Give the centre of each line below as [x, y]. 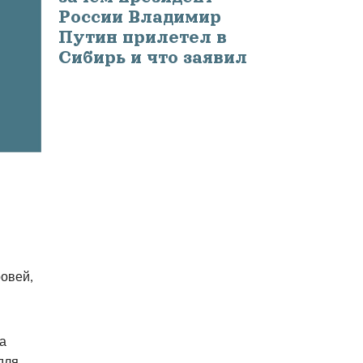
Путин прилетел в [142, 38]
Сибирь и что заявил [152, 58]
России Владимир [139, 17]
